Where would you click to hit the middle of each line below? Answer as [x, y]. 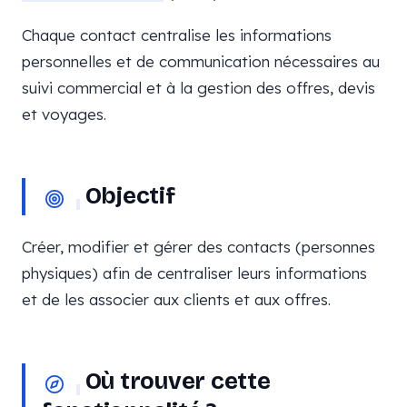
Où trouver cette [175, 381]
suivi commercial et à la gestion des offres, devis [199, 88]
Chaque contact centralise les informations [177, 35]
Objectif [128, 196]
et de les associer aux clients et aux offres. [176, 299]
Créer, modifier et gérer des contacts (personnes [199, 247]
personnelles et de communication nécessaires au [201, 61]
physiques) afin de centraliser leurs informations [194, 273]
